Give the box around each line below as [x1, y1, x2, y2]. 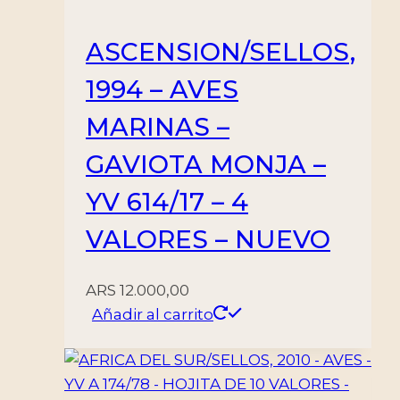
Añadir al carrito [92, 304, 213, 323]
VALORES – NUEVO [86, 223, 330, 254]
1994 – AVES [86, 73, 238, 104]
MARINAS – [86, 111, 229, 142]
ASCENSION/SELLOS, [86, 36, 355, 67]
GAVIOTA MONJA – [86, 148, 326, 179]
